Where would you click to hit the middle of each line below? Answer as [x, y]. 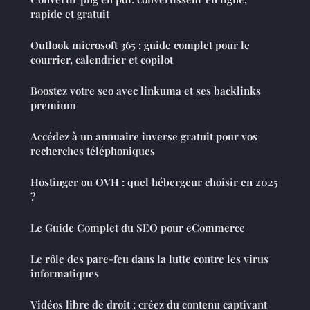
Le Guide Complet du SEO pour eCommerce [138, 227]
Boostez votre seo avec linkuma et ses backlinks [146, 90]
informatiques [65, 273]
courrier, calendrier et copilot [102, 59]
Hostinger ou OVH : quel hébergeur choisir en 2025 [154, 182]
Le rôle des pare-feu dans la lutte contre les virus [149, 258]
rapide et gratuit [70, 13]
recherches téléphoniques [93, 151]
